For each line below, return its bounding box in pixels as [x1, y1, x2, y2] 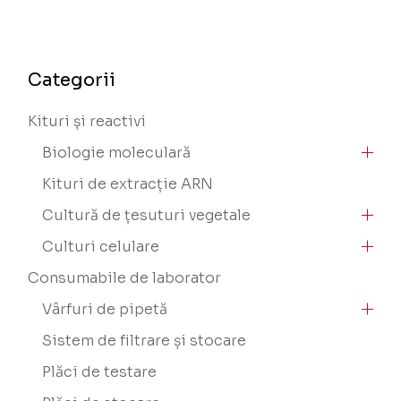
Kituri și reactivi [28, 111, 147, 131]
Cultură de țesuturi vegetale [42, 205, 252, 225]
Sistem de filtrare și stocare [42, 330, 247, 350]
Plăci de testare [42, 362, 158, 381]
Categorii [28, 68, 116, 91]
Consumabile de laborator [28, 268, 222, 287]
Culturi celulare [42, 236, 160, 256]
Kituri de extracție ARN [42, 174, 214, 193]
